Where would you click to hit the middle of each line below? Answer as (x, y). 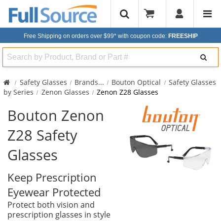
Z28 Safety (42, 135)
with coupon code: (143, 36)
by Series (19, 92)
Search (14, 52)
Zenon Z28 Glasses (127, 92)
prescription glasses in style (59, 214)
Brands (86, 82)
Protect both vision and (51, 204)
